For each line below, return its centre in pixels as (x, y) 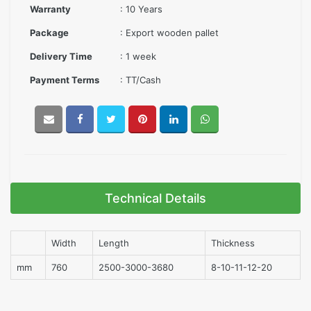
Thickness (233, 243)
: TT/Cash (141, 80)
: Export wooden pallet (169, 33)
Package (49, 33)
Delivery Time (61, 56)
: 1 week (138, 56)
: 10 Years (141, 9)
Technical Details (155, 198)
